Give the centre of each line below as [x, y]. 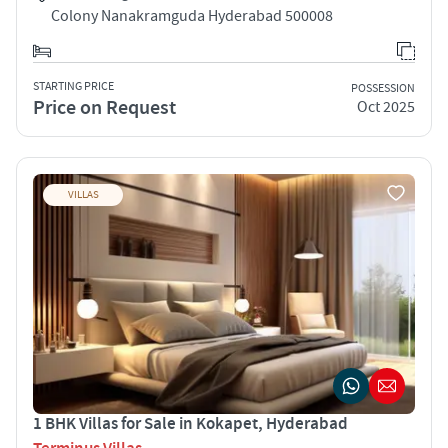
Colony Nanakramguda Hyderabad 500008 [192, 15]
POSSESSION [383, 89]
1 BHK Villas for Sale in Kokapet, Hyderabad [190, 423]
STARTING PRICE [73, 86]
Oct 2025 [386, 107]
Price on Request [104, 107]
